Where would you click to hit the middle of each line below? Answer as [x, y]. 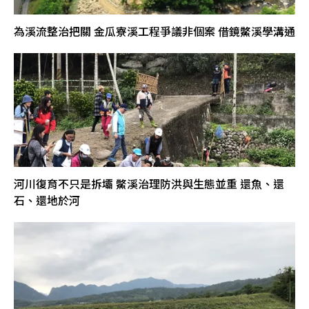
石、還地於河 [47, 200]
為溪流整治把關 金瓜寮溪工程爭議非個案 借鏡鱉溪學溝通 [154, 31]
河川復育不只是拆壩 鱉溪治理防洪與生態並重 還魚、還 [149, 183]
